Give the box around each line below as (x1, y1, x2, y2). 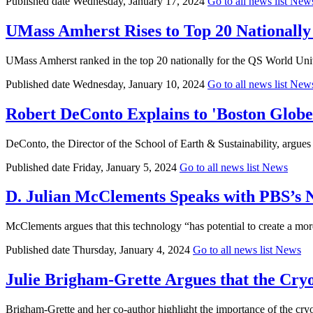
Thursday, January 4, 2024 (73, 244, 190, 256)
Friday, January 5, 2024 (73, 161, 177, 173)
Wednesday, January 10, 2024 (73, 78, 205, 90)
